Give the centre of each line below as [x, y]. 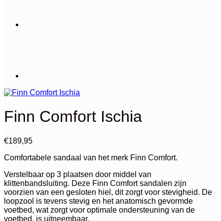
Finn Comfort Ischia [73, 117]
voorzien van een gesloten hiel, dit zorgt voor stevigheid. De [108, 192]
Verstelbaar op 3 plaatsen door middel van [78, 174]
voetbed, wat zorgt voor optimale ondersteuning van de [99, 210]
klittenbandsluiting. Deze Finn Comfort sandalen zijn [95, 183]
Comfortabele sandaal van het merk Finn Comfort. [91, 157]
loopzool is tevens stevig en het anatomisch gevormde [98, 201]
